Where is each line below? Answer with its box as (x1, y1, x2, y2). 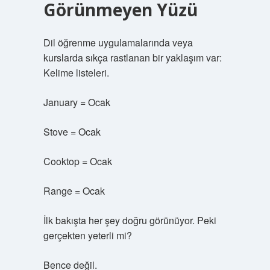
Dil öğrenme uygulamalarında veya (43, 36, 193, 49)
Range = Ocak (43, 184, 105, 198)
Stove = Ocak (43, 125, 101, 139)
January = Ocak (43, 95, 110, 109)
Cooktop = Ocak (43, 154, 112, 168)
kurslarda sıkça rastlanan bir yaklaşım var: (43, 51, 222, 64)
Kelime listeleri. (43, 66, 109, 80)
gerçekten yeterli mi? (43, 228, 132, 242)
